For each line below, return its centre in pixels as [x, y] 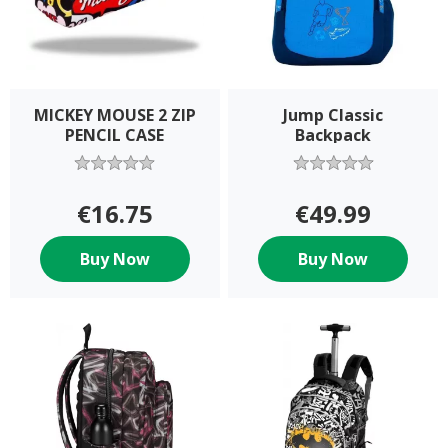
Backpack [333, 134]
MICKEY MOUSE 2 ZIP [114, 114]
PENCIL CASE [115, 134]
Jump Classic [333, 114]
